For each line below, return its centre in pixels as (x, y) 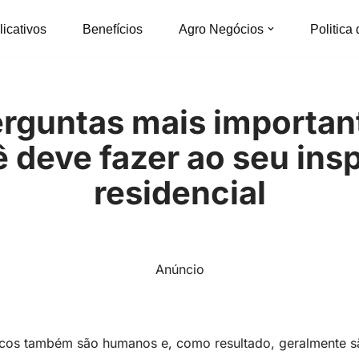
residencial (179, 193)
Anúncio (179, 269)
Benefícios (113, 29)
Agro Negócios (221, 29)
